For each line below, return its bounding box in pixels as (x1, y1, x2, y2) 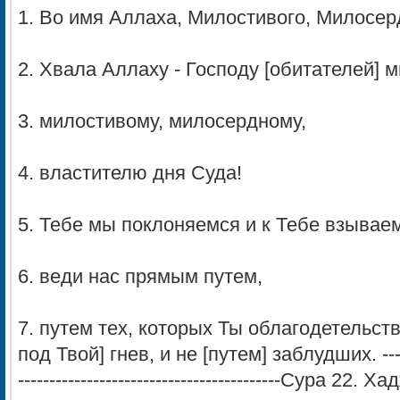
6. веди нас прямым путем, (18, 266, 262, 287)
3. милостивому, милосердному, (18, 111, 306, 132)
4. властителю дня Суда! (18, 162, 242, 184)
